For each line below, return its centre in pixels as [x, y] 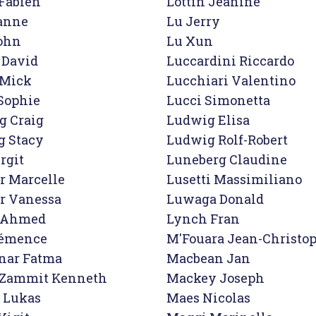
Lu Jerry [193, 21]
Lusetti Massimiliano [234, 179]
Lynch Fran [203, 219]
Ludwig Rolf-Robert [227, 140]
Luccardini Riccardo [230, 61]
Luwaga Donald [215, 199]
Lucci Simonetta [218, 100]
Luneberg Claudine [227, 159]
